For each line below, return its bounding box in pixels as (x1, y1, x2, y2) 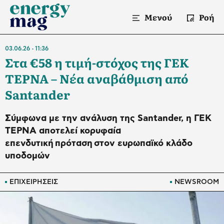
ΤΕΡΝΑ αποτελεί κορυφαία (5, 126, 121, 135)
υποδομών (5, 151, 50, 160)
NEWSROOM (174, 178, 219, 185)
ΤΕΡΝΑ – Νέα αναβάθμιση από (5, 69, 188, 87)
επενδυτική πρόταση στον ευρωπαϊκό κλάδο (5, 139, 192, 148)
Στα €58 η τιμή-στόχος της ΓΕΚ (5, 53, 189, 71)
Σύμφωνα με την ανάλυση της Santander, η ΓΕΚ (5, 114, 211, 123)
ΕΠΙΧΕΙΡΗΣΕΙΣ (9, 178, 58, 185)
